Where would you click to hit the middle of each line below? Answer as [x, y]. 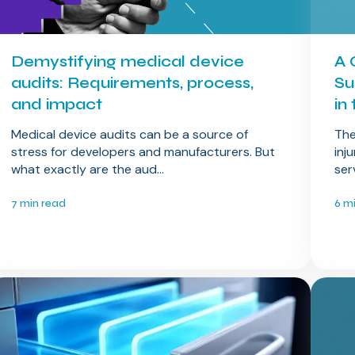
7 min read [39, 204]
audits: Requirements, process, [133, 83]
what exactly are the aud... [88, 170]
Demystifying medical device [128, 62]
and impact [57, 105]
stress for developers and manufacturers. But [143, 152]
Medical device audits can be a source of [130, 135]
